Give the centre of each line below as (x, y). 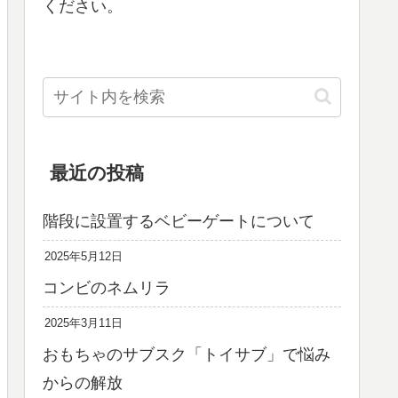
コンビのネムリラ (107, 288)
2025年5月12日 (84, 257)
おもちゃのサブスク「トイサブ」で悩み (187, 355)
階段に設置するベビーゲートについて (179, 222)
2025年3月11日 (84, 324)
